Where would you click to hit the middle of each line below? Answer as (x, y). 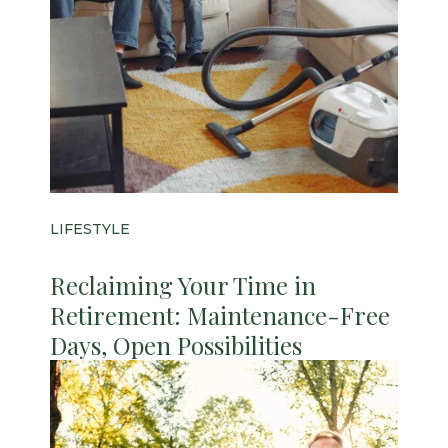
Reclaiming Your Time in (183, 285)
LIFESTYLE (90, 229)
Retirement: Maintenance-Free (220, 315)
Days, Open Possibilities (176, 345)
